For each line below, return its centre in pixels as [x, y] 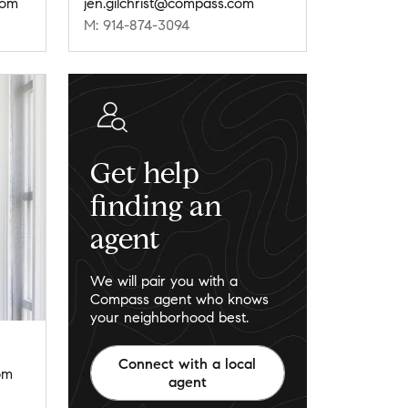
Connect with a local [188, 363]
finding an [156, 205]
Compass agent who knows [179, 300]
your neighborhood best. [169, 318]
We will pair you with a [163, 281]
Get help [144, 173]
